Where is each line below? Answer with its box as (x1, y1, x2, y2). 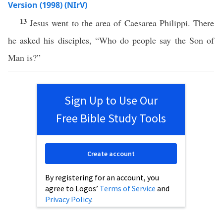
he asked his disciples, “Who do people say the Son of (8, 34, 214, 46)
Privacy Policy (45, 194, 91, 204)
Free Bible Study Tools (56, 111, 166, 126)
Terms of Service (100, 183, 156, 193)
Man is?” (8, 52, 41, 63)
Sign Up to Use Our (64, 93, 158, 108)
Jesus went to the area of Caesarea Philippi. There (30, 17, 215, 29)
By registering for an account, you (45, 172, 159, 182)
